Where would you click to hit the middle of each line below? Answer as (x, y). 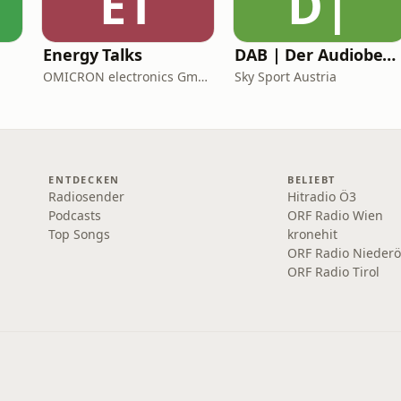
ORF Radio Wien (335, 215)
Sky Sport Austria (286, 77)
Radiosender (87, 196)
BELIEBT (311, 179)
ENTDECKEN (85, 179)
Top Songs (80, 234)
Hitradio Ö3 (321, 196)
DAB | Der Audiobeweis (389, 55)
